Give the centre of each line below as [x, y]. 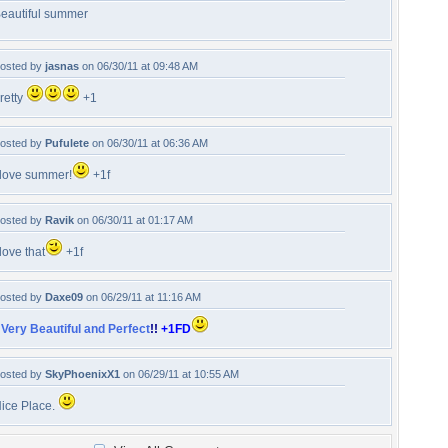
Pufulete [67, 143]
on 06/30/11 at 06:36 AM [148, 143]
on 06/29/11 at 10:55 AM [179, 374]
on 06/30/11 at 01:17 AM [133, 220]
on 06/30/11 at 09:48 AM [138, 66]
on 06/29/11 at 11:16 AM [142, 297]
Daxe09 [64, 297]
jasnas [62, 66]
